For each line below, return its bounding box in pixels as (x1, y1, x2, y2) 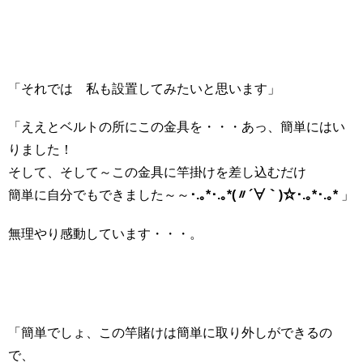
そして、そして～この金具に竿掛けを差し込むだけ (8, 165, 306, 180)
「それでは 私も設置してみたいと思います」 (8, 82, 280, 96)
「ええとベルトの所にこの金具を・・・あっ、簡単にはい (8, 120, 345, 135)
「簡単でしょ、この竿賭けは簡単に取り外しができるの (8, 326, 332, 340)
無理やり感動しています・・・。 (8, 226, 203, 241)
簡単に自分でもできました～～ (8, 188, 190, 203)
